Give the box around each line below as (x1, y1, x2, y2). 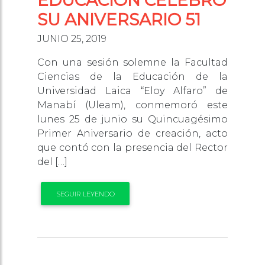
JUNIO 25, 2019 (37, 33, 106, 45)
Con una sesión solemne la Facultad (37, 57, 228, 69)
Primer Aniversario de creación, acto (37, 128, 228, 140)
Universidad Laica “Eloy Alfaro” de (37, 85, 228, 97)
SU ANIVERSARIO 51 (37, 9, 201, 30)
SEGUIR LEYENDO (56, 189, 115, 198)
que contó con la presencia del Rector (37, 142, 228, 154)
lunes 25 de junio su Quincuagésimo (37, 114, 228, 125)
